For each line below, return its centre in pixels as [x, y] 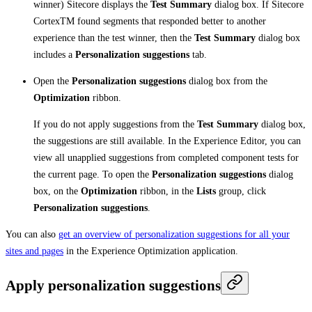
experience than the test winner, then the [114, 38]
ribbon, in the [167, 191]
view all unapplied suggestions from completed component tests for [166, 157]
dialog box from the [227, 81]
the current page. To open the [93, 174]
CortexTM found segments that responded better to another [150, 21]
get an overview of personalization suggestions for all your [174, 234]
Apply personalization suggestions [113, 286]
